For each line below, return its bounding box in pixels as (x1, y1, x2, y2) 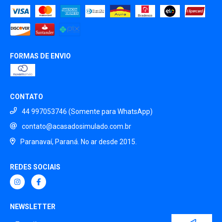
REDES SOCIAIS (10, 163, 60, 171)
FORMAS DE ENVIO (10, 52, 71, 60)
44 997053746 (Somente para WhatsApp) (22, 107, 153, 115)
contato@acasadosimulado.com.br (22, 122, 131, 131)
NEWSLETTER (10, 202, 55, 211)
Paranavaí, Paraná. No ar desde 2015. (20, 138, 137, 146)
